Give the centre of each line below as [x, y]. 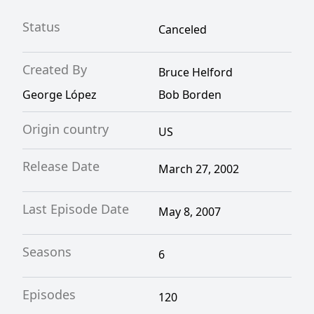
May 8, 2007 [190, 212]
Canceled [183, 29]
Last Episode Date [76, 209]
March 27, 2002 [199, 169]
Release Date [61, 166]
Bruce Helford [196, 72]
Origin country [66, 129]
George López [60, 95]
